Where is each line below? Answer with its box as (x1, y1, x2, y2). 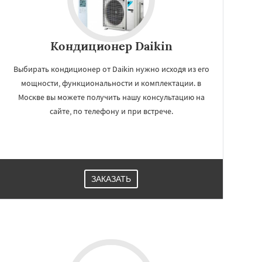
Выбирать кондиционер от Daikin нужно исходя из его (13, 64, 209, 74)
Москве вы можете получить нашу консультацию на (18, 92, 205, 102)
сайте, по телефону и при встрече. (49, 106, 173, 116)
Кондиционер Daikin (50, 39, 173, 53)
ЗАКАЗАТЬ (91, 174, 131, 184)
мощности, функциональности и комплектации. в (21, 78, 201, 88)
